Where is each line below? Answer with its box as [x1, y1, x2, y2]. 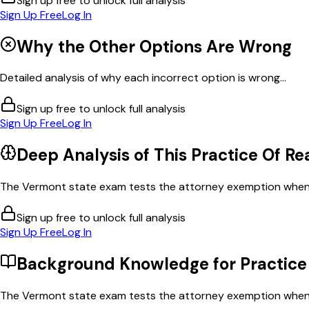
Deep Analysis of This [17, 144, 191, 166]
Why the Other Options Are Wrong [17, 35, 292, 57]
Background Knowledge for [17, 253, 240, 275]
